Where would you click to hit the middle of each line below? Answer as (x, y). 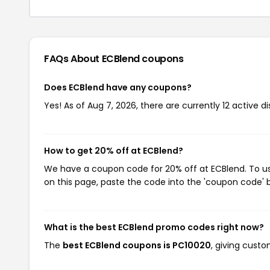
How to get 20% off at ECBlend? (114, 150)
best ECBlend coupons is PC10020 (137, 245)
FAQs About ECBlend (93, 58)
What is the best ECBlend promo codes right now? (154, 227)
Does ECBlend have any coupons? (118, 87)
